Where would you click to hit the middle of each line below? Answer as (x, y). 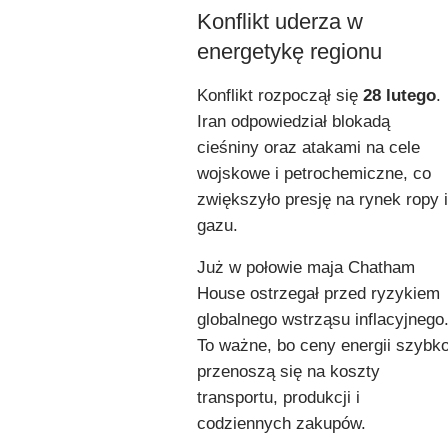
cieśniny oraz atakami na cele (308, 147)
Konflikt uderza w (280, 21)
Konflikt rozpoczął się (280, 95)
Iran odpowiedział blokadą (293, 121)
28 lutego (399, 95)
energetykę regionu (289, 51)
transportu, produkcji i (278, 397)
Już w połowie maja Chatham (306, 267)
